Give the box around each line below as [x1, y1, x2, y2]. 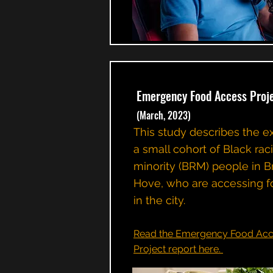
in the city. [133, 194, 185, 207]
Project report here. [133, 243, 223, 255]
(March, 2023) [136, 108, 191, 122]
